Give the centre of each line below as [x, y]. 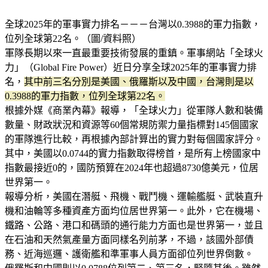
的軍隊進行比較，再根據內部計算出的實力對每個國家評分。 [134, 139]
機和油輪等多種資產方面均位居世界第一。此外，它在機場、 [134, 211]
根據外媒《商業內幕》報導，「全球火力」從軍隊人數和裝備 [134, 110]
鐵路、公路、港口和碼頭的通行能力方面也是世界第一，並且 [134, 225]
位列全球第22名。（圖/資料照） [73, 38]
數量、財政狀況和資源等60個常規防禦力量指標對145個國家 [132, 124]
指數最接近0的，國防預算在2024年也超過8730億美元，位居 [132, 167]
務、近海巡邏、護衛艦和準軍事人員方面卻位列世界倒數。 [129, 254]
